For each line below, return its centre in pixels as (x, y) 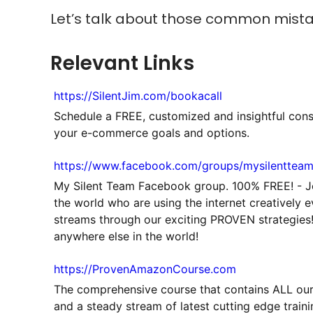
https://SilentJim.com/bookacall (138, 95)
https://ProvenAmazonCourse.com (145, 269)
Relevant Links (122, 63)
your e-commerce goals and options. (152, 132)
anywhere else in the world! (126, 236)
